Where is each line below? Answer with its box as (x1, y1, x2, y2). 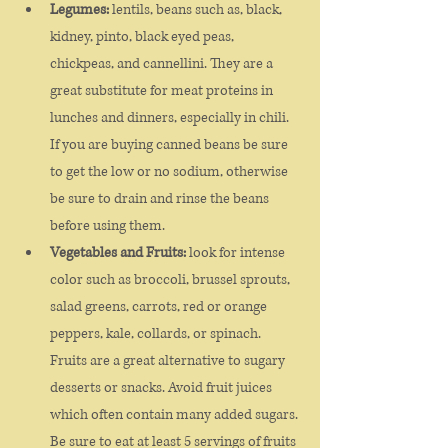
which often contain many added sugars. (50, 405, 301, 424)
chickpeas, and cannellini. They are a (50, 54, 276, 73)
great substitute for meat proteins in (50, 81, 276, 100)
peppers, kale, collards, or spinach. (50, 324, 264, 343)
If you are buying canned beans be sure (50, 135, 291, 154)
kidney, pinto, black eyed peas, (50, 27, 237, 46)
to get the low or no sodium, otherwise (50, 162, 291, 181)
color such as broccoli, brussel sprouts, (50, 270, 293, 289)
